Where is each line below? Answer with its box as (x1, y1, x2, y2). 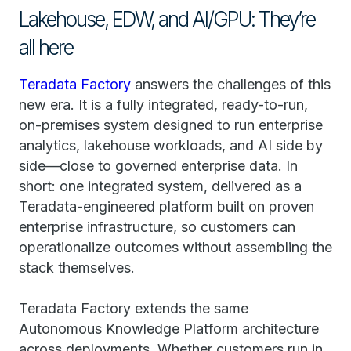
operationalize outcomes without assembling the (19, 239, 332, 255)
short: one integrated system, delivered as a (19, 178, 302, 194)
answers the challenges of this (131, 76, 331, 92)
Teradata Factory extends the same (19, 300, 248, 317)
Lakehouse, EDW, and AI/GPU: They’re (19, 7, 315, 31)
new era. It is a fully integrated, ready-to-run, (19, 96, 308, 113)
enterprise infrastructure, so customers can (19, 219, 295, 235)
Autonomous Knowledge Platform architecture (19, 320, 319, 337)
